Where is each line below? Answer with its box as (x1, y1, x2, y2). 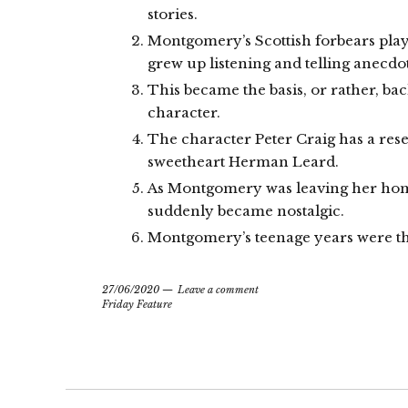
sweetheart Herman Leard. (148, 153, 339, 170)
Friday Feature (102, 298, 172, 311)
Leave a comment (178, 283, 259, 296)
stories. (148, 5, 198, 23)
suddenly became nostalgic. (148, 202, 344, 219)
